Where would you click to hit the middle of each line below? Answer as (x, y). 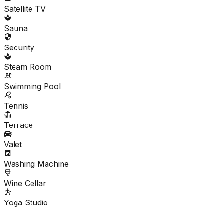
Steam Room (28, 67)
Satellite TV (25, 8)
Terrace (18, 125)
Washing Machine (36, 163)
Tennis (16, 105)
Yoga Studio (26, 202)
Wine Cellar (25, 183)
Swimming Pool (32, 86)
